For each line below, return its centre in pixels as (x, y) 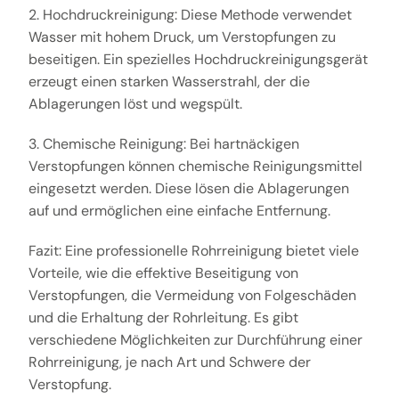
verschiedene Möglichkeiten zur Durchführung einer (195, 339)
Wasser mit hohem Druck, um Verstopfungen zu (182, 37)
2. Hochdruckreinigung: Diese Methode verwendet (190, 14)
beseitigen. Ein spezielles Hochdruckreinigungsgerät (198, 59)
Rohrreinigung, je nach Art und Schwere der (169, 362)
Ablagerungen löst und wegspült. (135, 103)
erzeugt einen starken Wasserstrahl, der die (169, 81)
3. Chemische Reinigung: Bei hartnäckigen (163, 143)
